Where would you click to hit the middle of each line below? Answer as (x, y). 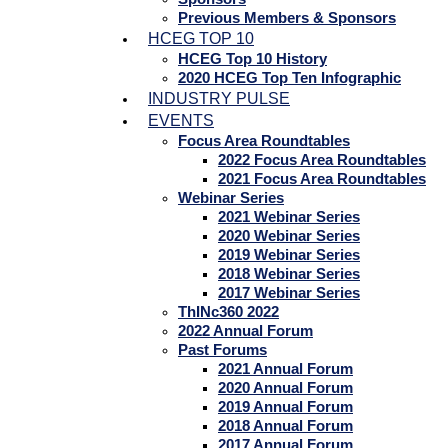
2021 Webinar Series (289, 216)
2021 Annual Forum (285, 368)
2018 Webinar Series (289, 273)
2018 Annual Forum (285, 425)
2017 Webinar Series (289, 292)
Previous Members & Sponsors (287, 17)
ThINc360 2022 (228, 311)
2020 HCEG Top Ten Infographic (289, 77)
